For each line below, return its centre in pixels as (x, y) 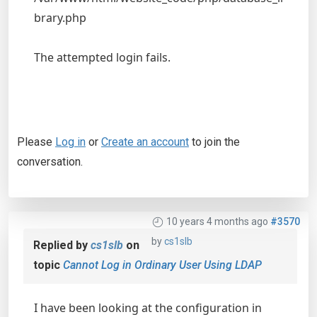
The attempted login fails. (102, 57)
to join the (214, 142)
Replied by (62, 245)
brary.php (60, 18)
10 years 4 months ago (217, 221)
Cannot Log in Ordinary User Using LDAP (162, 265)
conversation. (50, 162)
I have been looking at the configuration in (148, 308)
